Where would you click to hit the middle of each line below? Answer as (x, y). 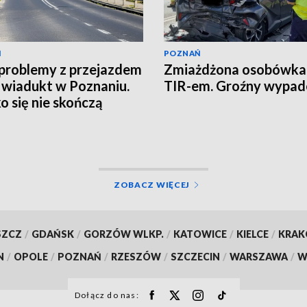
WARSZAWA (259, 256)
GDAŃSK (52, 234)
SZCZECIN (195, 256)
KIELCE (252, 234)
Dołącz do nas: (107, 295)
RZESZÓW (136, 256)
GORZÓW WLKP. (123, 234)
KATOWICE (200, 234)
